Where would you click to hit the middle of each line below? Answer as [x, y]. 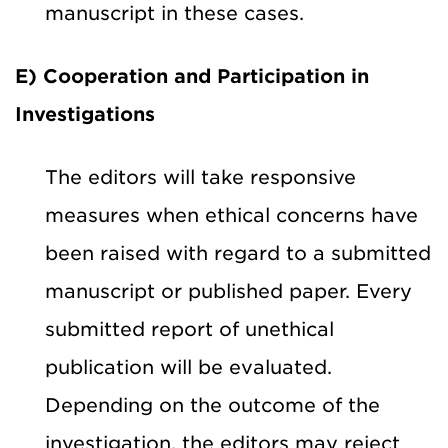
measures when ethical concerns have [231, 215]
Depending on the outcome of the [212, 405]
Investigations [85, 114]
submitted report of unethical [189, 329]
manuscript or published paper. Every [228, 291]
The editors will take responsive [200, 177]
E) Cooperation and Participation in [192, 76]
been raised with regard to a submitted [238, 253]
